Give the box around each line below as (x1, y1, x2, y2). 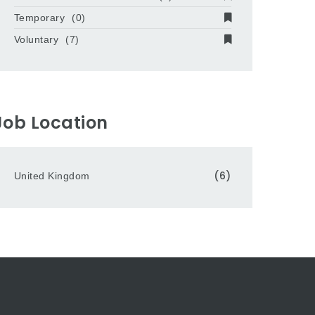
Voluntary (13, 33, 59, 45)
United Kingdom (13, 170, 90, 181)
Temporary (13, 11, 65, 23)
